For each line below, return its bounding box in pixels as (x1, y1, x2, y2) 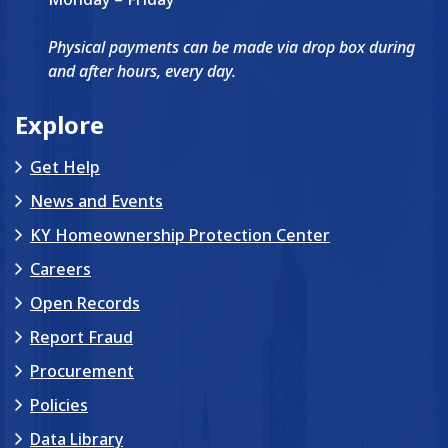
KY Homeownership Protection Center (30, 223, 330, 246)
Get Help (30, 155, 100, 178)
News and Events (30, 189, 163, 212)
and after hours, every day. (48, 59, 236, 82)
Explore (15, 107, 104, 141)
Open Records (30, 291, 140, 314)
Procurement (30, 359, 134, 382)
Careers (30, 257, 91, 280)
